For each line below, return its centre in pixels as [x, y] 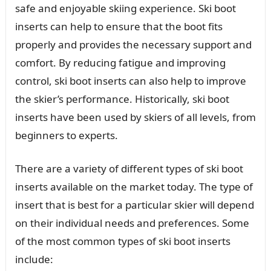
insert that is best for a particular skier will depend [134, 204]
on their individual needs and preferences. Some [132, 223]
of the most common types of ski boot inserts [122, 241]
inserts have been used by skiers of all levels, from [135, 117]
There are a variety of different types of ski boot [129, 168]
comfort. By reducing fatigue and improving [120, 62]
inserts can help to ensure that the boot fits [119, 26]
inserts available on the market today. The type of [134, 186]
